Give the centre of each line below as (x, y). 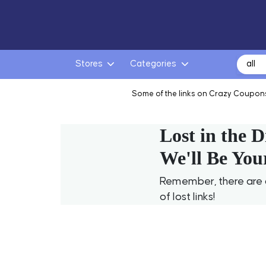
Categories (153, 64)
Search (251, 61)
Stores (89, 64)
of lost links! (187, 197)
